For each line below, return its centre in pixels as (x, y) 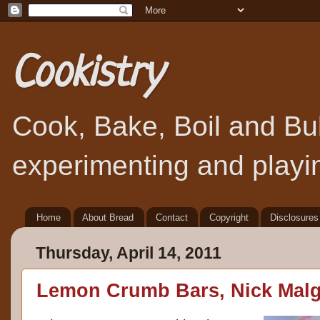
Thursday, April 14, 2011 (129, 253)
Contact (171, 217)
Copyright (229, 217)
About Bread (108, 217)
